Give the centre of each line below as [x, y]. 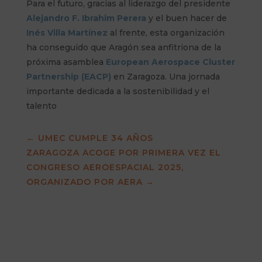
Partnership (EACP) [68, 76]
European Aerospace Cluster [170, 62]
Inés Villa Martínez [67, 32]
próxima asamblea [66, 62]
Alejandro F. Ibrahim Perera [86, 18]
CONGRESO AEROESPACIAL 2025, [105, 167]
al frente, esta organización [166, 32]
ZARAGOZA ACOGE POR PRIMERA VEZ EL [123, 152]
